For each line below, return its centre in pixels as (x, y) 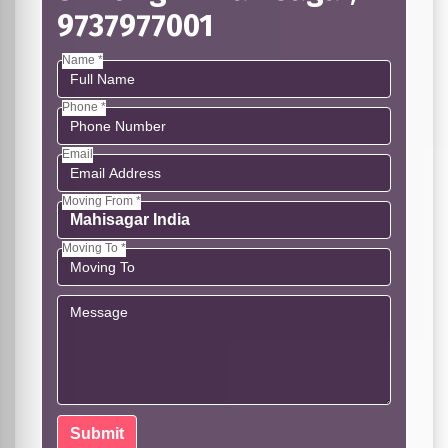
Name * (82, 60)
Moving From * (101, 201)
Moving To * (94, 248)
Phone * (84, 107)
